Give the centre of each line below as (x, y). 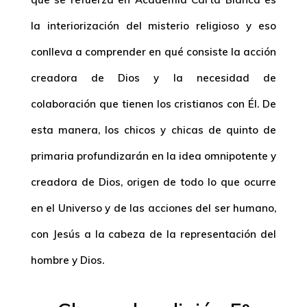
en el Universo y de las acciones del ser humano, (153, 208)
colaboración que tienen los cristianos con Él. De (153, 104)
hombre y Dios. (67, 260)
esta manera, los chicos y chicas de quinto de (153, 130)
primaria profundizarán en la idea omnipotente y (153, 156)
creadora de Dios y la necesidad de (153, 78)
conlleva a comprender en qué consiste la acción (153, 52)
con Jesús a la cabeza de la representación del (153, 234)
